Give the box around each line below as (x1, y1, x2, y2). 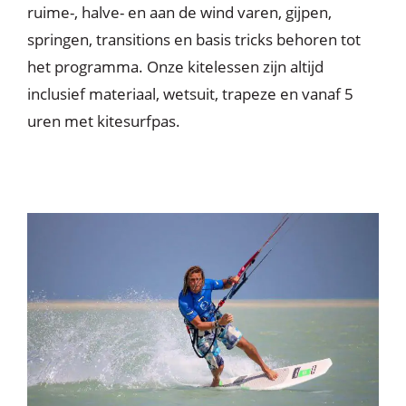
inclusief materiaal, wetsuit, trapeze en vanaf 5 (27, 83, 353, 105)
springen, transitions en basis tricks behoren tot (27, 29, 361, 51)
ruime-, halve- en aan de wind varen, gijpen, (27, 2, 332, 24)
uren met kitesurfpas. (27, 111, 180, 132)
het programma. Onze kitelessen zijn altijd (27, 56, 324, 78)
